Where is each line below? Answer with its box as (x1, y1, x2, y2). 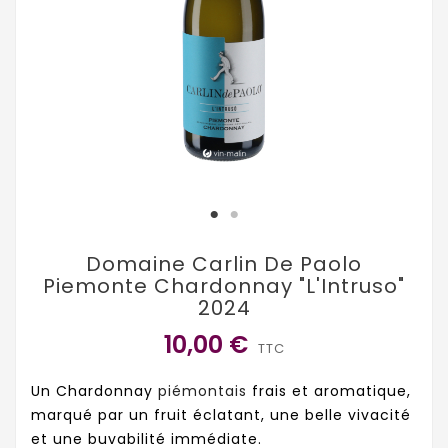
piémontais (158, 381, 247, 402)
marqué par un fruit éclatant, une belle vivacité (31, 405, 411, 426)
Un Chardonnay (31, 381, 158, 402)
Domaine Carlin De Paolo (86, 250, 362, 278)
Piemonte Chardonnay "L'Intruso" (43, 272, 405, 300)
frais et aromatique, (247, 381, 411, 402)
